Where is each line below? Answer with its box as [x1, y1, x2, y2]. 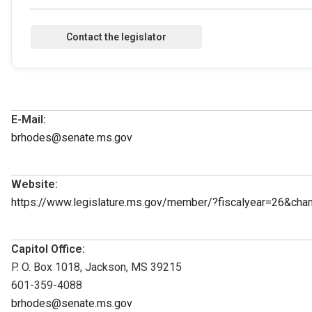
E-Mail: [11, 112, 46, 126]
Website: [11, 177, 58, 191]
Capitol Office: [11, 242, 85, 256]
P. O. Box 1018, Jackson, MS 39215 [11, 260, 182, 274]
